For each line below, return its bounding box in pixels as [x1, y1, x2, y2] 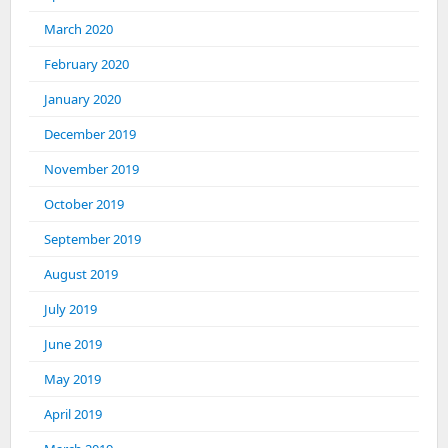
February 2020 [44, 55, 129, 73]
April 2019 [44, 405, 102, 423]
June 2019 [44, 335, 102, 353]
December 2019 [44, 125, 136, 143]
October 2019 [44, 195, 124, 213]
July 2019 [44, 300, 97, 318]
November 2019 [44, 160, 139, 178]
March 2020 [44, 20, 113, 38]
